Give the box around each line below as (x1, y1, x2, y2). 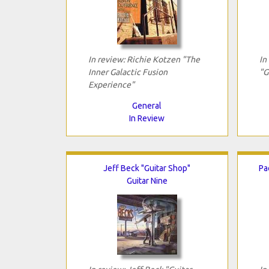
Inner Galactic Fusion (88, 67, 168, 77)
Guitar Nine (126, 175, 168, 186)
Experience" (88, 79, 134, 89)
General (132, 100, 162, 110)
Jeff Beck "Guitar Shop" (103, 163, 190, 173)
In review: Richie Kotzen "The (88, 54, 200, 64)
